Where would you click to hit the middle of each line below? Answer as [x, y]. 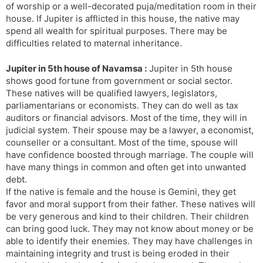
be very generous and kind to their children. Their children [127, 217]
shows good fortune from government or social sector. [119, 81]
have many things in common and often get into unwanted [126, 167]
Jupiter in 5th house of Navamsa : [76, 69]
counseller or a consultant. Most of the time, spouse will [122, 143]
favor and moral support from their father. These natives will [131, 204]
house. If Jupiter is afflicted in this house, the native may [123, 18]
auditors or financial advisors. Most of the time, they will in [127, 118]
